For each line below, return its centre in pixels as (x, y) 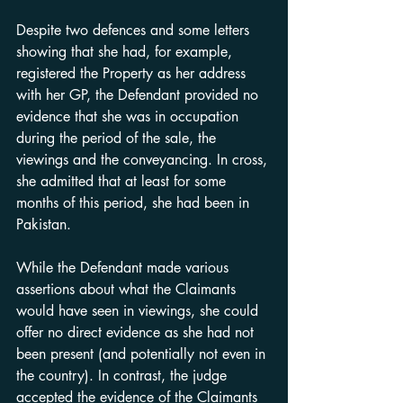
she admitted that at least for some (123, 181)
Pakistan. (44, 224)
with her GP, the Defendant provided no (139, 95)
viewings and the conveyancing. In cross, (144, 160)
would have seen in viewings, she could (139, 311)
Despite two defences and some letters (135, 30)
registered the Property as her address (133, 73)
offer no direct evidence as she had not (137, 332)
